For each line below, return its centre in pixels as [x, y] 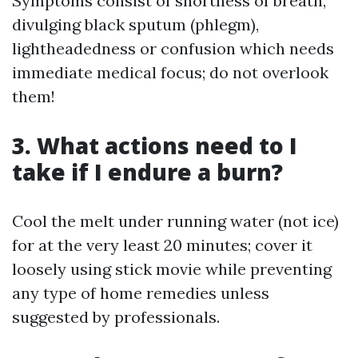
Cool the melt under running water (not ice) [175, 221]
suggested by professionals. [116, 317]
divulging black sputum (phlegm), [135, 25]
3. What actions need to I [155, 146]
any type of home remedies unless [141, 293]
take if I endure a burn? [147, 172]
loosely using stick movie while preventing [172, 269]
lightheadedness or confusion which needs [173, 49]
